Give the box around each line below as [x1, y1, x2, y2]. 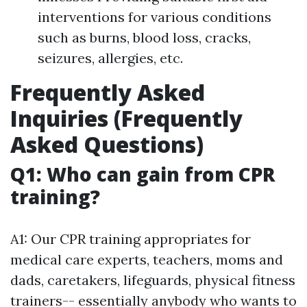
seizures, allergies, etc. [38, 49, 183, 67]
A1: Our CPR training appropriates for [10, 230, 251, 248]
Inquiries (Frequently [10, 103, 243, 134]
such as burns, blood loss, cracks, [38, 29, 251, 47]
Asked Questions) [10, 130, 204, 160]
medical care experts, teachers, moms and [10, 251, 283, 269]
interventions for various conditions [38, 8, 271, 26]
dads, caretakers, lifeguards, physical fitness [10, 271, 295, 289]
